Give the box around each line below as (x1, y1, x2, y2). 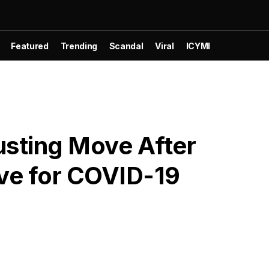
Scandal (109, 40, 144, 51)
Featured (11, 40, 49, 51)
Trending (60, 40, 97, 51)
